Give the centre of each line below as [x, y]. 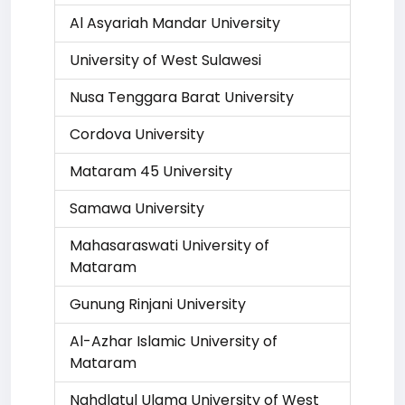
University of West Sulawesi [165, 60]
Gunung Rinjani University [158, 304]
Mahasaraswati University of [170, 245]
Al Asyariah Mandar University [175, 23]
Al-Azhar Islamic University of [174, 341]
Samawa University [137, 208]
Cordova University [137, 134]
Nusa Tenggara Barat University [182, 97]
